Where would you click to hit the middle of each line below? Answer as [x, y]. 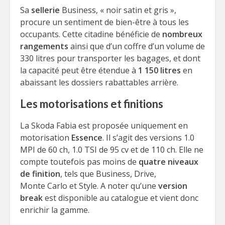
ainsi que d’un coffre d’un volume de [137, 46]
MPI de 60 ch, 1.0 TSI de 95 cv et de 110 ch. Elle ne [112, 150]
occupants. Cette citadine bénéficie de [91, 34]
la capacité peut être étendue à [79, 70]
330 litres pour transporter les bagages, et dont [110, 58]
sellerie [46, 10]
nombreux [182, 34]
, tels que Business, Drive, [108, 174]
